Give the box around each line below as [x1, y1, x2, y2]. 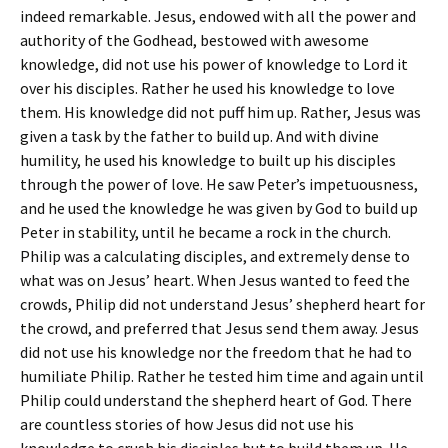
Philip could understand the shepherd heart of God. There [20, 390, 412, 410]
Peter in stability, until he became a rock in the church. [20, 222, 391, 242]
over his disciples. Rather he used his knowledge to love [20, 78, 395, 98]
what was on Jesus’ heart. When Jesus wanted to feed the [20, 270, 410, 290]
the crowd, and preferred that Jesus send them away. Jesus [20, 318, 419, 338]
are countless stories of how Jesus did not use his [20, 414, 354, 434]
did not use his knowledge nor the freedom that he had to [20, 342, 412, 362]
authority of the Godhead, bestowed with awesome [20, 30, 369, 50]
